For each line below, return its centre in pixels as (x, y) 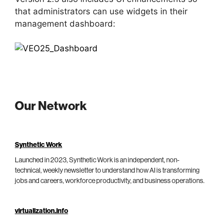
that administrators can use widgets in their (101, 11)
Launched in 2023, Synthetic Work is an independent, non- (97, 160)
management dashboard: (65, 23)
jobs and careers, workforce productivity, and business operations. (110, 181)
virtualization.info (41, 211)
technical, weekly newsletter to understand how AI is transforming (107, 170)
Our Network (51, 106)
